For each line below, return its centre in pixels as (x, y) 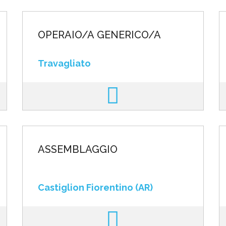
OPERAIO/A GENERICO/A (99, 35)
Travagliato (64, 63)
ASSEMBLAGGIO (77, 149)
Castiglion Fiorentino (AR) (95, 187)
